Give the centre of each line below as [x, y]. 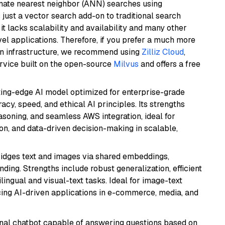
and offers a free [170, 64]
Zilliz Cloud [163, 52]
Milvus [126, 64]
